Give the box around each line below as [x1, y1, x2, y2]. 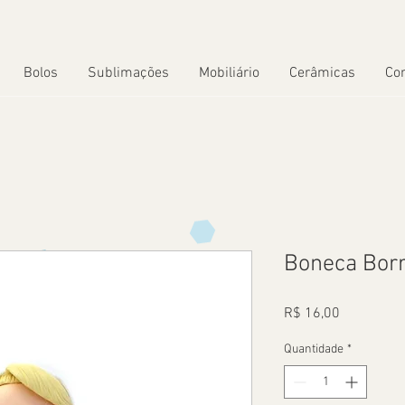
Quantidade [284, 342, 344, 358]
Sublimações [87, 64, 169, 83]
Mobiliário [198, 64, 259, 83]
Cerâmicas [288, 64, 355, 83]
